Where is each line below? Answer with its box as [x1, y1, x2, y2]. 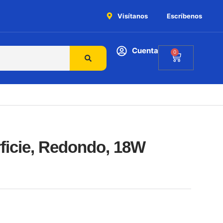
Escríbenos [167, 12, 202, 20]
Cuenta [132, 46, 159, 55]
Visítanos [117, 12, 148, 20]
